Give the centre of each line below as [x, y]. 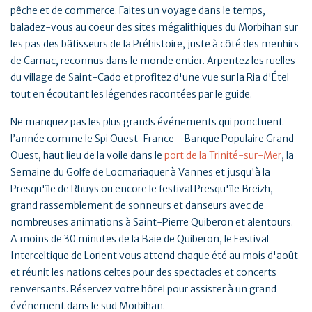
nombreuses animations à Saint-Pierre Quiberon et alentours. [152, 222]
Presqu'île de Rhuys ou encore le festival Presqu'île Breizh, [142, 189]
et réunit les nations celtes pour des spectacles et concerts [143, 272]
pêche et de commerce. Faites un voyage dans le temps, [138, 10]
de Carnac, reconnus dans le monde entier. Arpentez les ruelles [153, 61]
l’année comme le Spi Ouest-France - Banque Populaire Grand [152, 139]
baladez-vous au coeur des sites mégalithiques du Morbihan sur [154, 27]
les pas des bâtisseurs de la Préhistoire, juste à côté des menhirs [155, 44]
